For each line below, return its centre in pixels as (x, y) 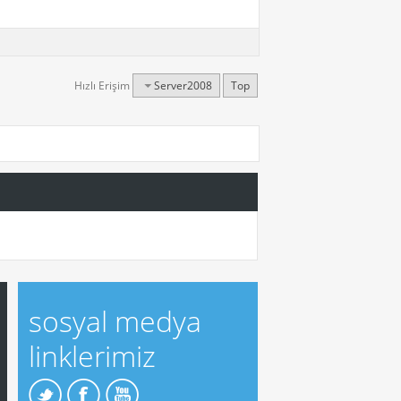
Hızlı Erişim (102, 86)
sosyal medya (115, 321)
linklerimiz (92, 356)
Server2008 (183, 86)
